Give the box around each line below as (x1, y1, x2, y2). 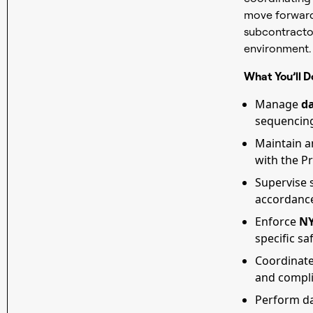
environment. (243, 41, 311, 55)
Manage (254, 96, 301, 112)
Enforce (254, 214, 299, 229)
